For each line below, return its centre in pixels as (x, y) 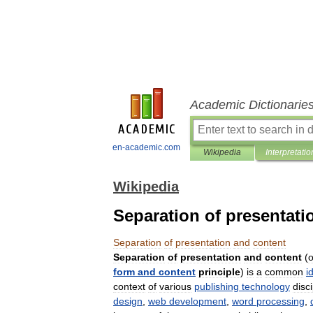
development (198, 301)
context (129, 286)
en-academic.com (146, 147)
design (128, 301)
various (175, 286)
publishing (217, 286)
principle (219, 272)
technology (266, 286)
